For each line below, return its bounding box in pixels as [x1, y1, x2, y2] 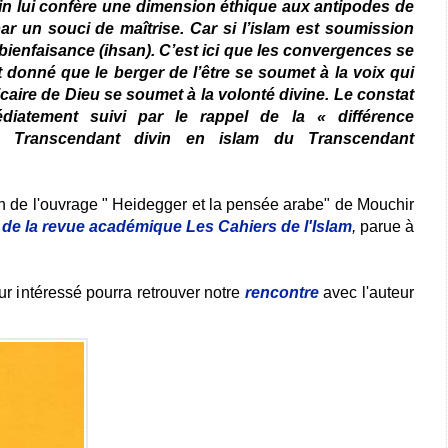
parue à [360, 218, 414, 236]
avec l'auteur [318, 284, 415, 302]
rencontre [244, 284, 319, 302]
